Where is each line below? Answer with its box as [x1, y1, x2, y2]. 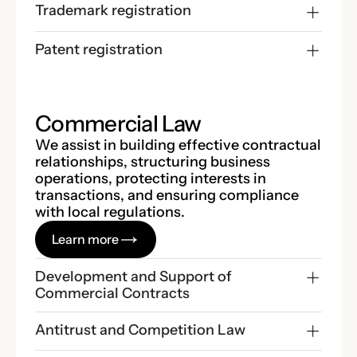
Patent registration [35, 40, 163, 58]
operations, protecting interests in [35, 169, 266, 187]
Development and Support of [35, 267, 232, 285]
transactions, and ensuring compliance [35, 186, 299, 204]
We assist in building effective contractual [35, 135, 321, 154]
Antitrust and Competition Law [35, 320, 245, 339]
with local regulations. [35, 202, 185, 221]
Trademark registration [35, 2, 191, 20]
